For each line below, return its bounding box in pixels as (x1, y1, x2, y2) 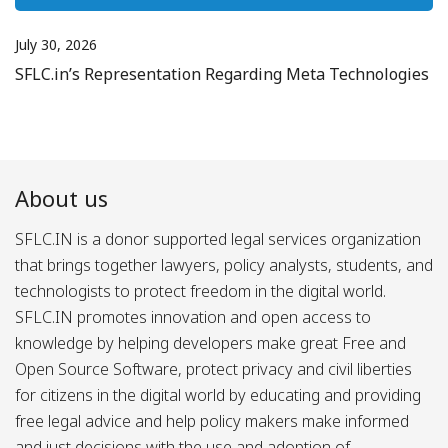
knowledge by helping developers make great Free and (15, 331, 406, 354)
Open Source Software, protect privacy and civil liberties (15, 357, 412, 380)
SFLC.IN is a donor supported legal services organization (15, 227, 421, 250)
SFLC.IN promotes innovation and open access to (15, 305, 371, 328)
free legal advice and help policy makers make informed (15, 409, 409, 432)
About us (15, 182, 108, 213)
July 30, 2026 (15, 34, 97, 54)
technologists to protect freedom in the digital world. (15, 279, 386, 302)
